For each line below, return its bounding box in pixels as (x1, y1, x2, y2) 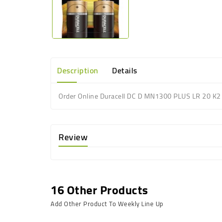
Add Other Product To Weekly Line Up (51, 198, 164, 210)
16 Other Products (51, 179, 148, 201)
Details (112, 63, 137, 78)
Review (58, 129, 88, 145)
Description (57, 63, 99, 78)
